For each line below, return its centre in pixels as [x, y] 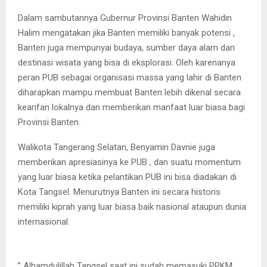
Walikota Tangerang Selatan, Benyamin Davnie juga [117, 147]
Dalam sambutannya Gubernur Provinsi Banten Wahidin [125, 18]
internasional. [44, 221]
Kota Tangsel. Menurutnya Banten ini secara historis [119, 192]
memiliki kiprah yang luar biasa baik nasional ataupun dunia [132, 207]
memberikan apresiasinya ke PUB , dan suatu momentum [129, 162]
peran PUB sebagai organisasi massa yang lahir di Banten [130, 77]
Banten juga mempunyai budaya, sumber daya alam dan [126, 47]
